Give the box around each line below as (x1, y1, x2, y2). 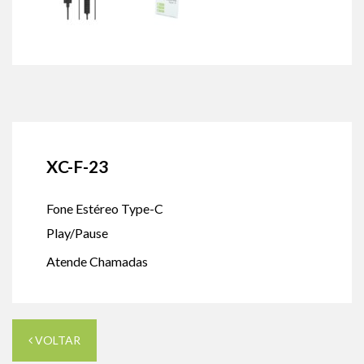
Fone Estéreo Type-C (46, 200, 163, 216)
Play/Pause (46, 224, 108, 240)
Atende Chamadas (46, 253, 148, 269)
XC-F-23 (46, 155, 108, 176)
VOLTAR (32, 332, 80, 347)
